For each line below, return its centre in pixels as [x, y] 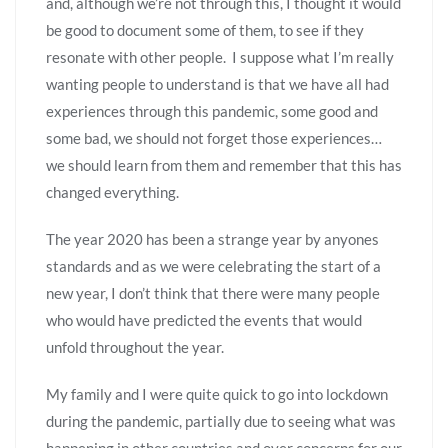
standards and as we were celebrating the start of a [213, 265]
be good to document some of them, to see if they [205, 29]
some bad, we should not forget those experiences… [214, 137]
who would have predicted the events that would [204, 319]
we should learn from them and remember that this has [224, 164]
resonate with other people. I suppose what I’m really [220, 56]
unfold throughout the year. [135, 346]
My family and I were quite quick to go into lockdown [217, 393]
